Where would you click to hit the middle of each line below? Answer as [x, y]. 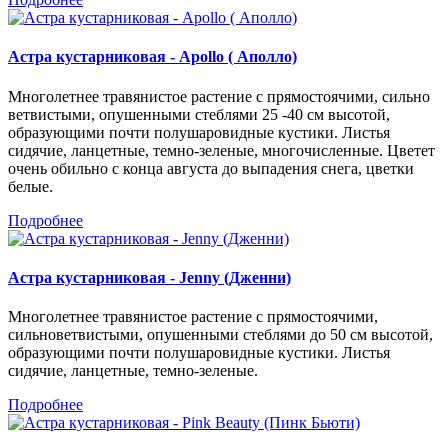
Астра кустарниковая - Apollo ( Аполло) [152, 57]
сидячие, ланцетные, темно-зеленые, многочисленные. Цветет [221, 150]
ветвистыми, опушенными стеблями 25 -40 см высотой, [199, 114]
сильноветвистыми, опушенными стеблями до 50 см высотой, [220, 335]
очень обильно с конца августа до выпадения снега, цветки [211, 168]
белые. [30, 186]
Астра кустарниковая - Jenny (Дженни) [149, 277]
